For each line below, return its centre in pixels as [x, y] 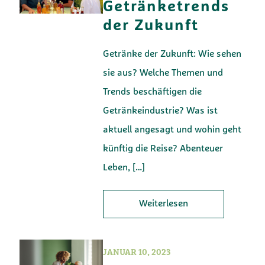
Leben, [117, 168]
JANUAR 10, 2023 [137, 253]
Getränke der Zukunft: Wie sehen [172, 54]
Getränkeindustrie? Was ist [161, 111]
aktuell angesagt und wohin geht [172, 130]
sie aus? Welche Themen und [163, 73]
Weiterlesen [164, 204]
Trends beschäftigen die [153, 92]
